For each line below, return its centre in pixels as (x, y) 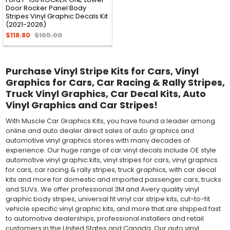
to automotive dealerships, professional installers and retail (104, 218)
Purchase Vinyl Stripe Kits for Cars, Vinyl (102, 71)
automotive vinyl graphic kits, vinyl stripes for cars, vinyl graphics (111, 160)
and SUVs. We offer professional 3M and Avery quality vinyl (102, 189)
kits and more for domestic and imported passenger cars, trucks (113, 179)
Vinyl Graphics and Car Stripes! (81, 105)
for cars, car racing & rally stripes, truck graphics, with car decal (111, 169)
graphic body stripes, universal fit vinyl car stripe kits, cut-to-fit (108, 199)
